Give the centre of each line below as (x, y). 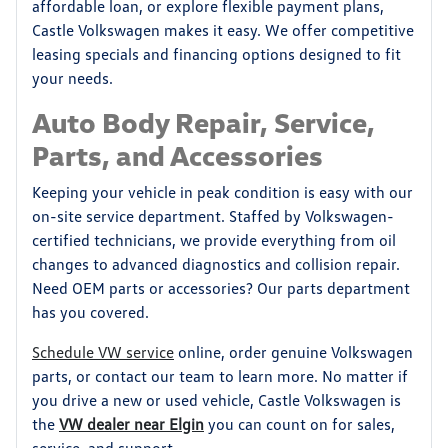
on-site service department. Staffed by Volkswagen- (213, 216)
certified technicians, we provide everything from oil (214, 240)
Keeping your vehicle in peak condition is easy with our (222, 192)
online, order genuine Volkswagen (293, 352)
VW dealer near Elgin (131, 424)
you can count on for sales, (299, 424)
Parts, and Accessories (177, 155)
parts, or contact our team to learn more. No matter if (220, 376)
